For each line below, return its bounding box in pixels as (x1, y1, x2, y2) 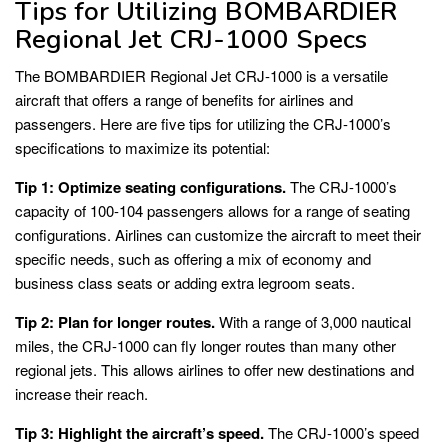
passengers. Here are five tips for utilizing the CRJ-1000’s (15, 113, 391, 135)
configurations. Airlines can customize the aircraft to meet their (15, 224, 421, 246)
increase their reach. (15, 383, 148, 405)
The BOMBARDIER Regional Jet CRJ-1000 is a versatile (15, 65, 388, 87)
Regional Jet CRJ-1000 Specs (15, 22, 367, 58)
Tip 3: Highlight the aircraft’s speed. (15, 422, 264, 445)
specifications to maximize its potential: (15, 137, 270, 159)
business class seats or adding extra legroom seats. (15, 272, 355, 294)
